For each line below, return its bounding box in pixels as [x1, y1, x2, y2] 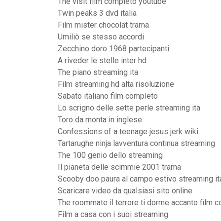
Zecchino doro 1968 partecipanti [58, 44, 169, 53]
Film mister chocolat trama [58, 20, 149, 30]
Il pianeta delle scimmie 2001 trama [58, 162, 181, 172]
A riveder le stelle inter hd [58, 56, 147, 65]
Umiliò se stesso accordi [58, 32, 144, 41]
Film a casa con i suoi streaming [58, 210, 168, 219]
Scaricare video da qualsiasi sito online [58, 186, 192, 195]
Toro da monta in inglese [58, 115, 142, 124]
